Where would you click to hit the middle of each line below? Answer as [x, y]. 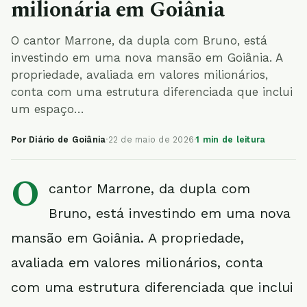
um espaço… [48, 109]
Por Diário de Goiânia [59, 139]
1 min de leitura [231, 139]
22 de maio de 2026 [151, 139]
